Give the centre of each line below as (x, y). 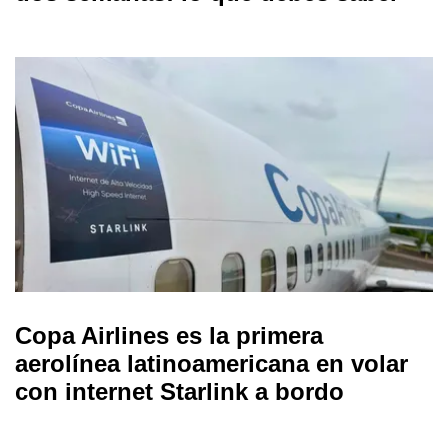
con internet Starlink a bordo (179, 392)
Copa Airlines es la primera (169, 336)
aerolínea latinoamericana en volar (211, 364)
